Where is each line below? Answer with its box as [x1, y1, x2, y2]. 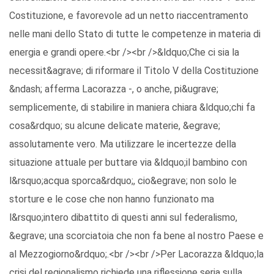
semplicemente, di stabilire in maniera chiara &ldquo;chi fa [9, 102, 255, 114]
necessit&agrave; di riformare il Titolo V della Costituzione [9, 65, 259, 77]
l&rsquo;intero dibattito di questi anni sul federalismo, [9, 212, 237, 224]
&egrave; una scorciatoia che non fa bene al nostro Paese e [9, 230, 264, 242]
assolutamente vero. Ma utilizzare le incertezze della [9, 138, 236, 150]
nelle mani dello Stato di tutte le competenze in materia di [9, 28, 261, 40]
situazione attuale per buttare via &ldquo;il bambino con [9, 157, 247, 169]
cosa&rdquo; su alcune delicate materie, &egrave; [9, 120, 220, 132]
